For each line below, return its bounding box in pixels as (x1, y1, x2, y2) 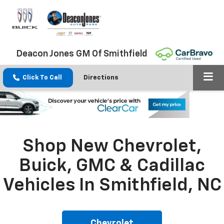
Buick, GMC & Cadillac (19, 157, 205, 175)
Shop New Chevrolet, (22, 137, 201, 156)
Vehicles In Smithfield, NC (2, 176, 221, 195)
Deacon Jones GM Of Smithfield (15, 49, 147, 59)
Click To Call (22, 74, 62, 81)
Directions (83, 74, 118, 81)
